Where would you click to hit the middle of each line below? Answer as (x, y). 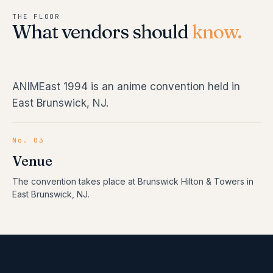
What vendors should (102, 31)
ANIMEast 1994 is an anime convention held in (126, 87)
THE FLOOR (36, 16)
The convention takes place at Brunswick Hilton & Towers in (133, 181)
